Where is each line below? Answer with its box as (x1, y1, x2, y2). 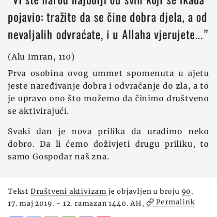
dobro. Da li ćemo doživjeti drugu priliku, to (8, 139, 209, 149)
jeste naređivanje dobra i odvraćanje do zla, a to (8, 81, 209, 91)
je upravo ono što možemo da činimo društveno (8, 93, 209, 103)
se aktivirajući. (8, 106, 69, 116)
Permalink (156, 198, 195, 206)
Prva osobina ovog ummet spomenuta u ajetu (8, 68, 209, 78)
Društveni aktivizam (30, 187, 107, 196)
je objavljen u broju (107, 187, 182, 196)
